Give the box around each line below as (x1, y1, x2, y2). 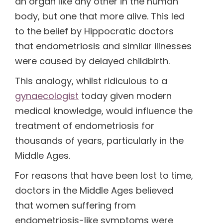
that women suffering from (15, 199, 136, 212)
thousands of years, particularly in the (15, 134, 184, 147)
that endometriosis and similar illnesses (15, 40, 192, 52)
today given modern (79, 90, 172, 102)
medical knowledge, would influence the (15, 105, 193, 117)
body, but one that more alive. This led (15, 10, 185, 22)
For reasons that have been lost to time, (15, 169, 193, 182)
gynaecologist (15, 90, 79, 102)
